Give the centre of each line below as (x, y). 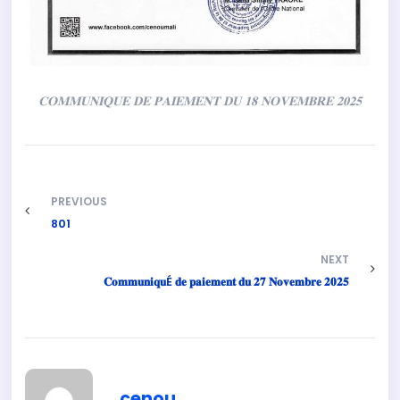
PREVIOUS (79, 202)
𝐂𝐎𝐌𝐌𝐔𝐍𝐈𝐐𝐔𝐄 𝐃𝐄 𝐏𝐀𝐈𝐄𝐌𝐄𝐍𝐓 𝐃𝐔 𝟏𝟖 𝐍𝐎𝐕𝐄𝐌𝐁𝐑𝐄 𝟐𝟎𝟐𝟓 (200, 101)
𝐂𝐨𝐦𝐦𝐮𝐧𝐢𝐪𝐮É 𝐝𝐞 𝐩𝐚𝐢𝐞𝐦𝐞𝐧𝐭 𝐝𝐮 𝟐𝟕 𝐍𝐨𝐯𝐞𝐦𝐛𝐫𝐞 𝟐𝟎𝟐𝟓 (226, 282)
